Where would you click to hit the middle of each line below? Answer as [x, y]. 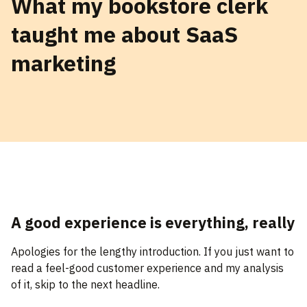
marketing [63, 63]
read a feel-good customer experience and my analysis [147, 268]
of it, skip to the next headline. [85, 285]
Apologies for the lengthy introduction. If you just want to [152, 252]
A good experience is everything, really [153, 223]
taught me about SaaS [124, 35]
